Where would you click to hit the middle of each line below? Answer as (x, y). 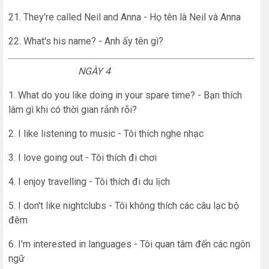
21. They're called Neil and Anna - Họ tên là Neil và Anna (125, 17)
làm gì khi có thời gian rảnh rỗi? (73, 110)
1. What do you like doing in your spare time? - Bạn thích (125, 95)
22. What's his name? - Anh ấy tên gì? (86, 41)
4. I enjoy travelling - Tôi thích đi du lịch (89, 182)
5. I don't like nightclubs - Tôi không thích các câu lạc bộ (124, 206)
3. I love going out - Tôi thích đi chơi (83, 158)
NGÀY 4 (59, 71)
